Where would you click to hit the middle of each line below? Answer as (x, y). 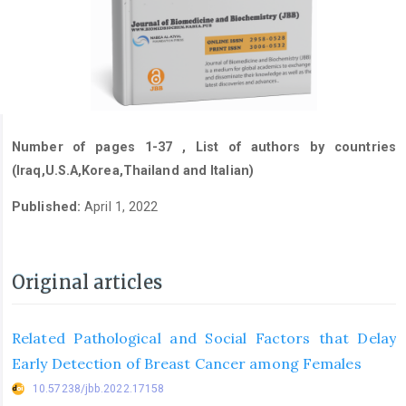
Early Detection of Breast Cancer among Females (187, 363)
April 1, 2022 (121, 206)
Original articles (87, 283)
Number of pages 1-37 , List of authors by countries (204, 146)
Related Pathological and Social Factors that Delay (204, 338)
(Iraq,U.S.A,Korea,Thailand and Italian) (133, 170)
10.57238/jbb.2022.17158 (99, 388)
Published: (48, 206)
